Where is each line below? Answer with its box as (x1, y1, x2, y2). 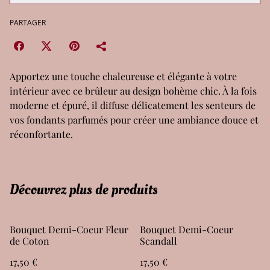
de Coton (10, 234, 49, 247)
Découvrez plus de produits (10, 179, 158, 199)
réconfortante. (10, 127, 73, 140)
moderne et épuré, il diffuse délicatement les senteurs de (10, 98, 256, 111)
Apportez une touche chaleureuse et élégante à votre (10, 69, 237, 83)
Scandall (140, 234, 177, 247)
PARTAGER (10, 17, 46, 28)
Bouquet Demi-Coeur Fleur (10, 222, 128, 236)
